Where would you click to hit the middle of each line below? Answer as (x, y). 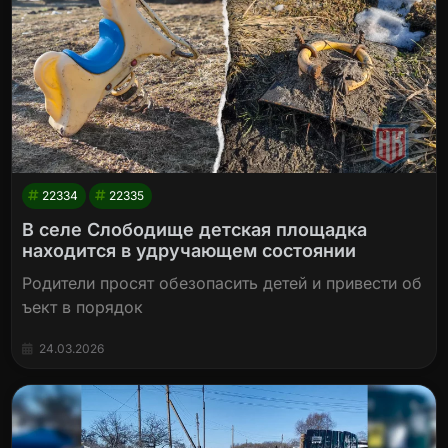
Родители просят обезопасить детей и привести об (222, 283)
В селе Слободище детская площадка (195, 230)
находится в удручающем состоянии (189, 251)
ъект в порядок (83, 307)
